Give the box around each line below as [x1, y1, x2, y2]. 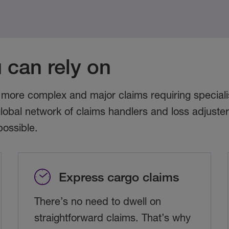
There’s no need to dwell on [34, 195, 161, 208]
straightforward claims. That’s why [34, 212, 191, 224]
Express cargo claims [58, 169, 179, 185]
